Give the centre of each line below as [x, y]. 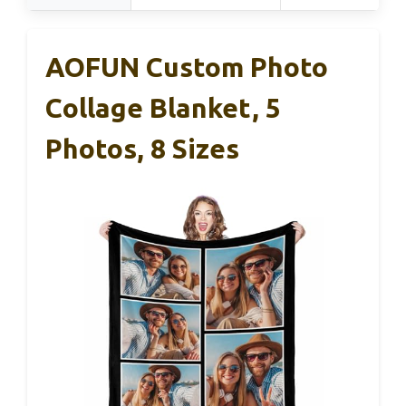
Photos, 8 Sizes [142, 149]
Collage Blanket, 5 [163, 108]
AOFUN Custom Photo [187, 68]
